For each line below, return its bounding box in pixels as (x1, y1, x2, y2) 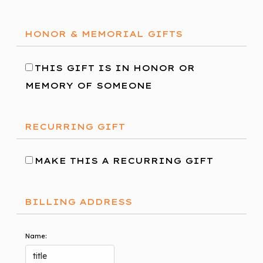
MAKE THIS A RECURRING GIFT (35, 156, 213, 166)
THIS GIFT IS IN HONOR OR (35, 63, 195, 73)
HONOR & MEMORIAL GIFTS (25, 29, 183, 39)
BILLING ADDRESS (25, 197, 132, 207)
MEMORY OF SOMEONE (25, 80, 152, 91)
